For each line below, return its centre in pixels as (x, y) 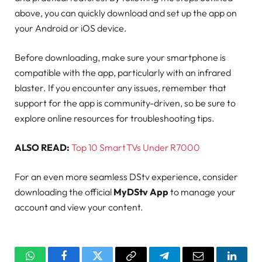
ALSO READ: (42, 147)
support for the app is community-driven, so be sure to (125, 103)
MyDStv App (141, 192)
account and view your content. (79, 207)
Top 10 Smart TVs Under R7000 (136, 147)
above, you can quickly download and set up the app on (126, 13)
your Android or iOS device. (71, 28)
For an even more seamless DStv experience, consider (126, 177)
